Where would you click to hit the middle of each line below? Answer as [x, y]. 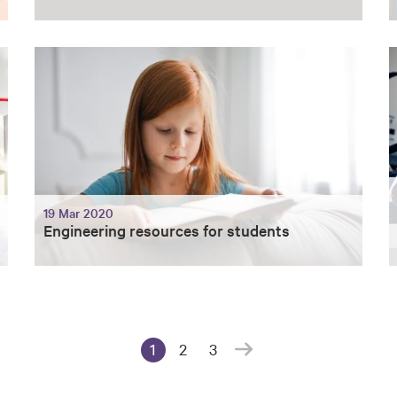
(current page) [188, 371]
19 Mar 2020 [78, 213]
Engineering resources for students [167, 230]
